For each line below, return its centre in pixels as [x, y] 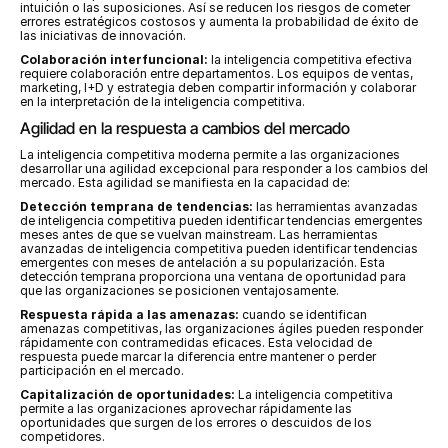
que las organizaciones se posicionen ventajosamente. [179, 290]
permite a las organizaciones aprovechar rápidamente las [186, 408]
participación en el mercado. [102, 370]
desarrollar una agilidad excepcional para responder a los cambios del [224, 168]
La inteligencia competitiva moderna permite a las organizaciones [210, 154]
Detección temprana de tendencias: [136, 206]
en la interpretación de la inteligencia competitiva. [162, 101]
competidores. [62, 436]
